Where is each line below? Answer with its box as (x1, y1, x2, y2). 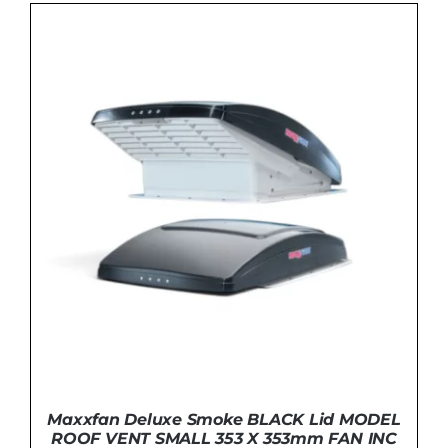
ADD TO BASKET (133, 70, 231, 85)
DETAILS (263, 70, 315, 85)
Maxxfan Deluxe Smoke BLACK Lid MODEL (47, 410, 401, 430)
